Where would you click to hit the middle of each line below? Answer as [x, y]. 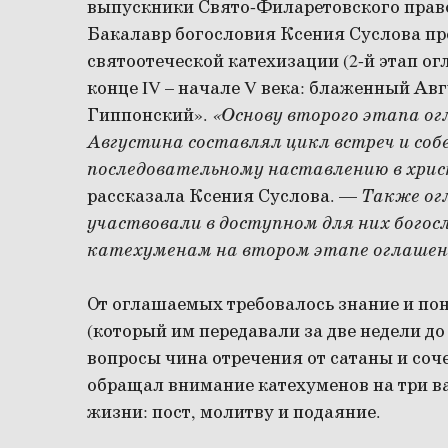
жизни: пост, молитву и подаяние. [234, 413]
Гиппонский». [149, 116]
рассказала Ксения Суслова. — [224, 197]
